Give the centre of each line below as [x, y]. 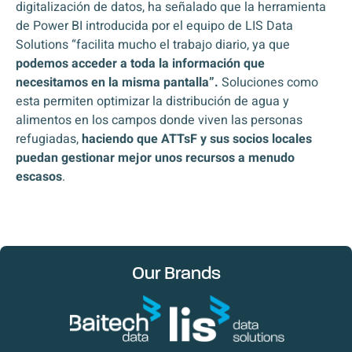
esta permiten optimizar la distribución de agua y [152, 101]
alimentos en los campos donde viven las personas [159, 120]
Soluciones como [268, 82]
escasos [39, 177]
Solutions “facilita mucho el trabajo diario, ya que [153, 45]
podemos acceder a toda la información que [140, 64]
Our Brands [176, 275]
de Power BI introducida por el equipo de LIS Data [154, 26]
